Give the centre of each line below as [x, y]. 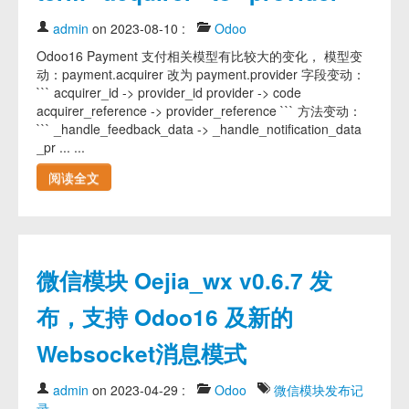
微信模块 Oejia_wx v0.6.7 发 [184, 280]
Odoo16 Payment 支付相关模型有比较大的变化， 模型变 [199, 56]
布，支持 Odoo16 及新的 [165, 317]
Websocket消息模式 [142, 353]
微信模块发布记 [319, 390]
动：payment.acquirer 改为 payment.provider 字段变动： [201, 74]
